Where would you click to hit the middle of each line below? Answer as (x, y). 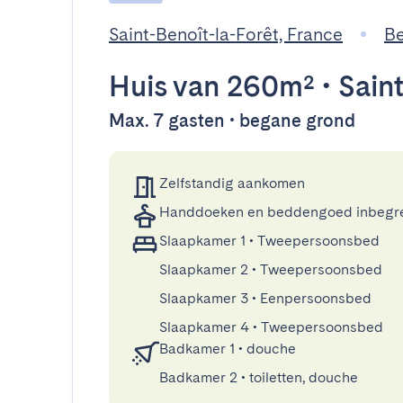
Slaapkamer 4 (204, 327)
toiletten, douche (304, 377)
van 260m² (241, 86)
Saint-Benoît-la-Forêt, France (226, 34)
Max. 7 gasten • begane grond (232, 121)
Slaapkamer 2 (204, 269)
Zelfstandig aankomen (232, 183)
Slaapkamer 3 (204, 298)
